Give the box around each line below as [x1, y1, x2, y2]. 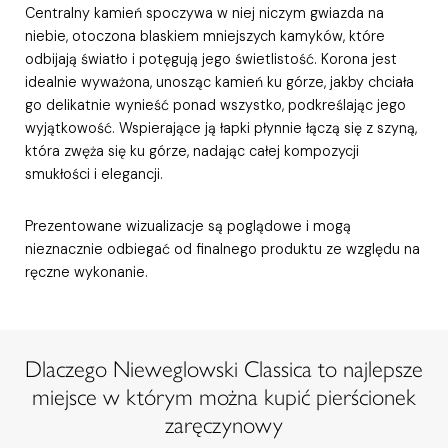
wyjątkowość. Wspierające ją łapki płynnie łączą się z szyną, [24, 118, 417, 137]
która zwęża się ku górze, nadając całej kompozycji [24, 141, 359, 160]
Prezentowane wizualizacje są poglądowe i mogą [24, 216, 351, 235]
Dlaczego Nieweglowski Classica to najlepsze [25, 354, 423, 383]
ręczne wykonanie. [24, 262, 148, 281]
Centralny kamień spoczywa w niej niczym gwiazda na [24, 3, 384, 22]
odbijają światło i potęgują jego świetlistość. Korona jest [24, 49, 397, 68]
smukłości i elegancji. [24, 164, 163, 183]
